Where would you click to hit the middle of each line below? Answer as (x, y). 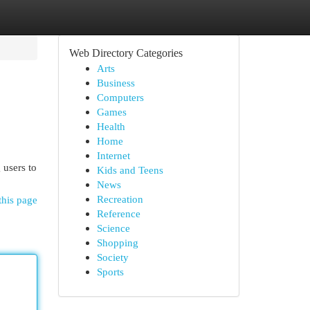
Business (116, 83)
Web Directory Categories (126, 53)
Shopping (117, 243)
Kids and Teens (130, 170)
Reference (118, 213)
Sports (110, 272)
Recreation (120, 199)
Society (112, 257)
